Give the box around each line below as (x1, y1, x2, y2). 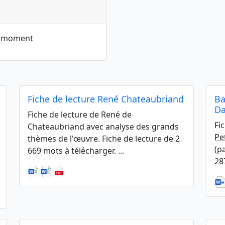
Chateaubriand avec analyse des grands (28, 121, 179, 132)
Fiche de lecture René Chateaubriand (28, 93, 184, 105)
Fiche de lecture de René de (28, 109, 132, 120)
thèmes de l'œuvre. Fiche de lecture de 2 (28, 133, 180, 144)
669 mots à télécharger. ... (28, 145, 124, 156)
